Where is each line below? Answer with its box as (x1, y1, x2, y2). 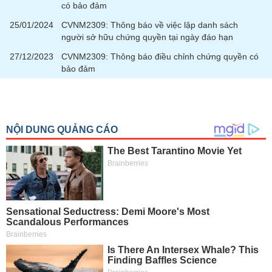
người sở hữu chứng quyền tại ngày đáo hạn (61, 32, 233, 42)
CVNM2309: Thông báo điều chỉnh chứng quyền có (61, 52, 259, 61)
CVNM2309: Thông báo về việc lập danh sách (61, 20, 238, 30)
